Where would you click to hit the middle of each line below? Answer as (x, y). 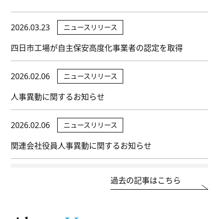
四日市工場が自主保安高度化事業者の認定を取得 (97, 48)
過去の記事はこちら (145, 180)
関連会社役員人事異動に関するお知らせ (81, 145)
